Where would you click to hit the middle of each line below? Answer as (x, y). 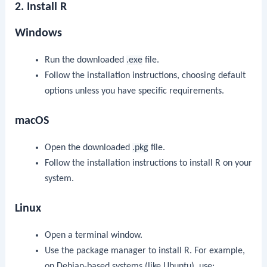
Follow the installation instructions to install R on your (148, 164)
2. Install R (41, 7)
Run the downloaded (85, 60)
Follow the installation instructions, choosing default (145, 76)
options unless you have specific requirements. (134, 91)
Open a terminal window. (93, 235)
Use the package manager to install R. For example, (145, 251)
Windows (39, 34)
